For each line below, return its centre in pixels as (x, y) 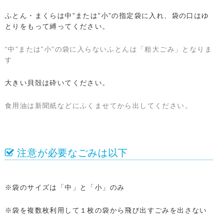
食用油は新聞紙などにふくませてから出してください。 (99, 105)
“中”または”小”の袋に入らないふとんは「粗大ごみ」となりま (109, 49)
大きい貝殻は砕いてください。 (57, 82)
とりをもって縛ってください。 (57, 26)
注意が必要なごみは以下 (73, 153)
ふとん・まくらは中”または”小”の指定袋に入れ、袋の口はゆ (107, 15)
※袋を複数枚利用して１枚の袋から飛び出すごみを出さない (106, 210)
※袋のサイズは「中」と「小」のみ (65, 187)
